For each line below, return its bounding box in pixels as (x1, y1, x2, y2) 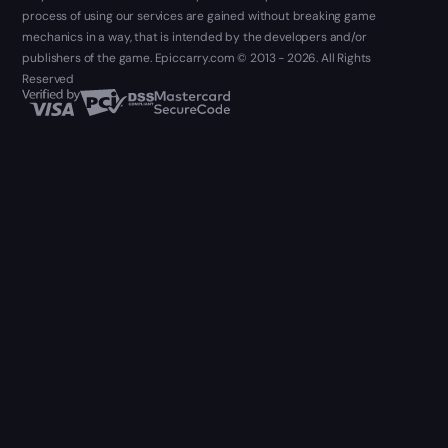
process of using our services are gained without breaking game (22, 8, 376, 25)
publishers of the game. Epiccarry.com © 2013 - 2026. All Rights (22, 50, 372, 67)
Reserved (22, 71, 75, 88)
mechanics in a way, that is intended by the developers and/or (22, 29, 367, 46)
